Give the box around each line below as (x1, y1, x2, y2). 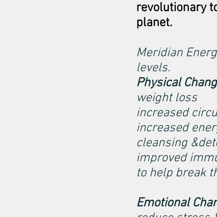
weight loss (136, 91, 197, 106)
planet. (136, 15, 172, 31)
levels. (136, 61, 170, 76)
